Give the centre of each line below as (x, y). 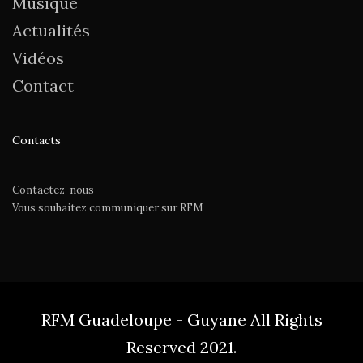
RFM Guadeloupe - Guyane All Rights (181, 320)
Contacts (36, 141)
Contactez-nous (53, 190)
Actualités (51, 31)
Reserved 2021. (181, 348)
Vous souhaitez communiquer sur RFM (108, 208)
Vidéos (38, 58)
